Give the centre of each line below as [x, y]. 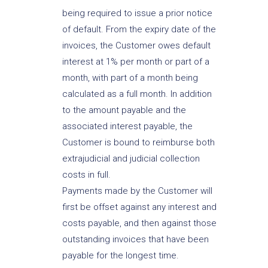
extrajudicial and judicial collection [131, 159]
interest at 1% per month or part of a [135, 62]
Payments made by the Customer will [137, 191]
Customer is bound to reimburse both [138, 143]
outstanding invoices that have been [135, 240]
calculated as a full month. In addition [137, 94]
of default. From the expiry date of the [139, 30]
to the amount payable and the [124, 110]
